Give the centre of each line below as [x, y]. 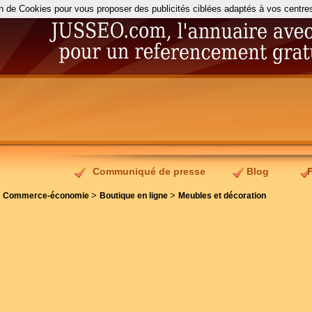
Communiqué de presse [149, 171]
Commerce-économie [47, 196]
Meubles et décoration [222, 196]
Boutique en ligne [135, 196]
